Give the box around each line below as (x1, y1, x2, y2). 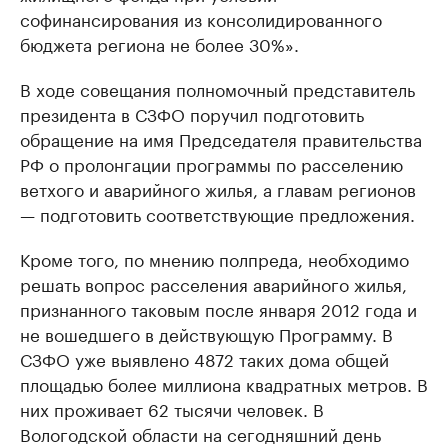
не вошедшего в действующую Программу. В (20, 320, 393, 347)
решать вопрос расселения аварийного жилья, (20, 270, 407, 297)
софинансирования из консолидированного (20, 5, 382, 32)
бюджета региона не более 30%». (20, 30, 299, 57)
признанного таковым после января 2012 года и (20, 295, 417, 322)
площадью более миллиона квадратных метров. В (20, 370, 428, 397)
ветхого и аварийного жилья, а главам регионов (20, 175, 416, 202)
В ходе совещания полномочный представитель (20, 75, 415, 102)
